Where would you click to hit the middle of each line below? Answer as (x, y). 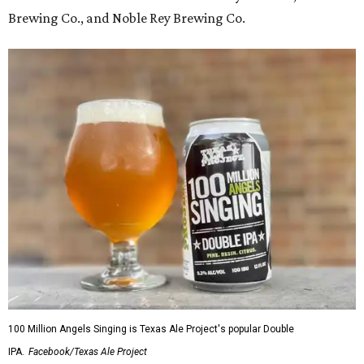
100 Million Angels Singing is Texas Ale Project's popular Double (151, 329)
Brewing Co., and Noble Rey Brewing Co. (127, 18)
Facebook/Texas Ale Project (88, 352)
